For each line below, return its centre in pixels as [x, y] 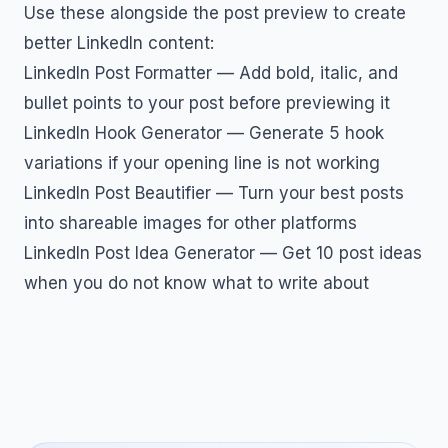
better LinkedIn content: [119, 43]
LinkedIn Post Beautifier [117, 193]
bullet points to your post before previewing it [207, 103]
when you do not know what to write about [196, 283]
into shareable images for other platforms [190, 223]
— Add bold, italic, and [305, 73]
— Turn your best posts [307, 193]
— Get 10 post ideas [338, 253]
